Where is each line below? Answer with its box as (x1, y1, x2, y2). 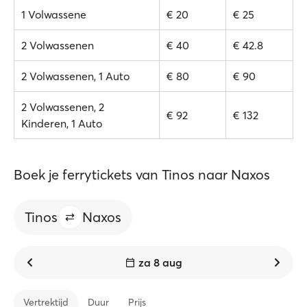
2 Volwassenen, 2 (21, 100, 104, 114)
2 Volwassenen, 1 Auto (21, 69, 130, 83)
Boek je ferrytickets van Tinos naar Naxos (14, 166, 270, 183)
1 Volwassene (21, 8, 86, 21)
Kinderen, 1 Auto (21, 116, 102, 130)
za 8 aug (138, 256, 182, 269)
